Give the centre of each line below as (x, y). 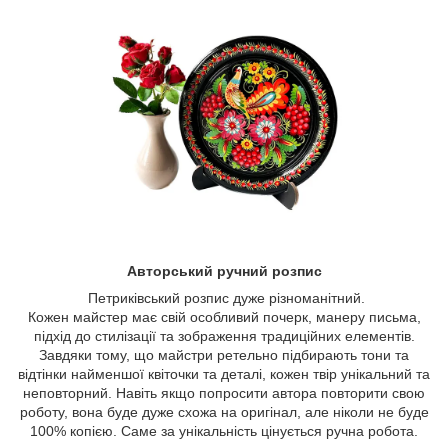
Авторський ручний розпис (224, 271)
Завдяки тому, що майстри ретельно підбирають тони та (224, 355)
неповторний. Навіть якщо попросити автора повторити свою (224, 393)
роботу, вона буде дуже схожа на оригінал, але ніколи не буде (224, 412)
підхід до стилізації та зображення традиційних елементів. (224, 336)
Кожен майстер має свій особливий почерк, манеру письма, (224, 317)
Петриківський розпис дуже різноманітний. (224, 298)
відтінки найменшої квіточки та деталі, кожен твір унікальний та (224, 374)
